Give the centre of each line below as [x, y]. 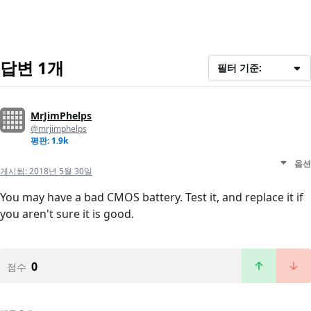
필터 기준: [240, 68]
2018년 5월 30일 [61, 171]
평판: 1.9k [49, 141]
